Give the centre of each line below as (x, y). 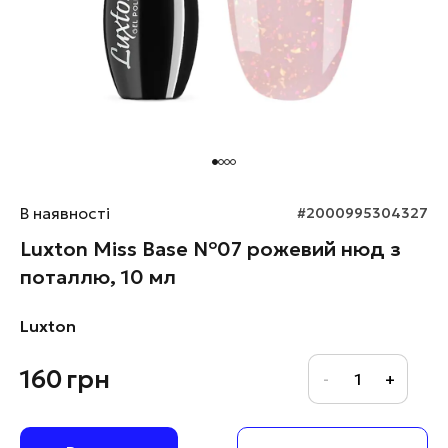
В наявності (65, 213)
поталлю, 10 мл (98, 277)
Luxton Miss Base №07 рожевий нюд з (210, 249)
